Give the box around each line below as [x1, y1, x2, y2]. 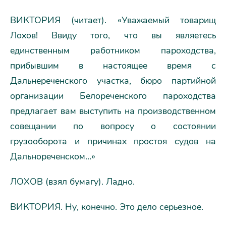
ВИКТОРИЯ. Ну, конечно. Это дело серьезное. [10, 200, 203, 213]
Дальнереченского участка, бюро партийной [10, 74, 216, 87]
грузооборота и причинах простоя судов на [10, 135, 216, 147]
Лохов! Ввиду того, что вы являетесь [10, 29, 216, 41]
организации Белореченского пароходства [10, 89, 216, 102]
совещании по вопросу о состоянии [10, 120, 216, 132]
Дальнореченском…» [10, 150, 95, 162]
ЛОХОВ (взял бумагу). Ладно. [10, 175, 135, 188]
